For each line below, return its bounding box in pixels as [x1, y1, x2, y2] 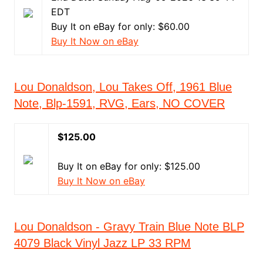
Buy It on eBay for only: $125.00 [57, 160, 200, 172]
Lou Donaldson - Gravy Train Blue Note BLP [14, 220, 244, 233]
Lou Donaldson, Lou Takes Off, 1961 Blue [14, 80, 232, 93]
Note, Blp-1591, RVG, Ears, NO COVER [14, 97, 225, 110]
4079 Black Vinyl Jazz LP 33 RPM [14, 237, 191, 249]
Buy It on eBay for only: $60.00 [50, 21, 190, 32]
